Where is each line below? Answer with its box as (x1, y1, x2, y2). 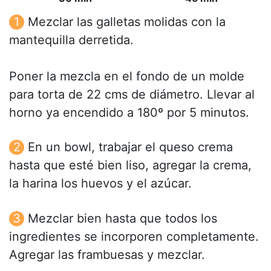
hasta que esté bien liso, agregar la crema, (9, 158, 252, 173)
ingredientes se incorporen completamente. (9, 229, 259, 244)
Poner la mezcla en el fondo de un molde (9, 69, 244, 84)
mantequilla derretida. (9, 33, 134, 48)
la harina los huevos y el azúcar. (9, 176, 192, 191)
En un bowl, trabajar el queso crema (28, 140, 233, 155)
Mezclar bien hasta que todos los (28, 211, 217, 226)
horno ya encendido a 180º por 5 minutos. (9, 105, 249, 120)
